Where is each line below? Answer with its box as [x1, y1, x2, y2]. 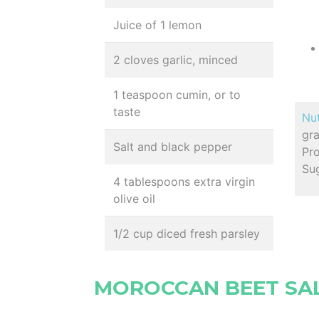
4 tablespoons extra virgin [113, 174, 255, 189]
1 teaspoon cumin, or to [113, 88, 241, 102]
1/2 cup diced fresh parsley [113, 226, 260, 241]
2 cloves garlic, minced [113, 53, 238, 67]
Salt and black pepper [113, 140, 232, 154]
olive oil [113, 192, 155, 206]
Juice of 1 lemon [113, 18, 202, 32]
